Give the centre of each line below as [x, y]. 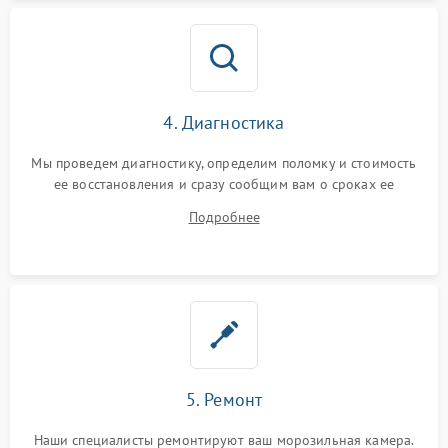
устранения [224, 205]
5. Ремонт [224, 400]
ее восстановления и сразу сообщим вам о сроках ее [224, 184]
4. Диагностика [224, 123]
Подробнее [224, 217]
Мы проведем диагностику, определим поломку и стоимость [224, 163]
